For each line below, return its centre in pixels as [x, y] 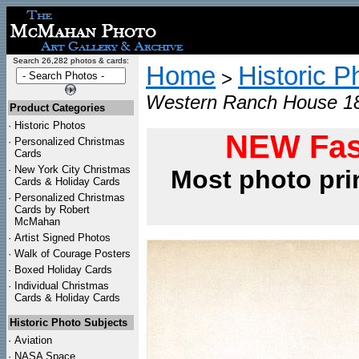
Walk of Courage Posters [73, 254]
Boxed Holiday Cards [63, 270]
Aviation [33, 340]
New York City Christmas [73, 169]
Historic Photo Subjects [69, 323]
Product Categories [57, 108]
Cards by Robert [52, 210]
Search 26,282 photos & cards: [71, 61]
